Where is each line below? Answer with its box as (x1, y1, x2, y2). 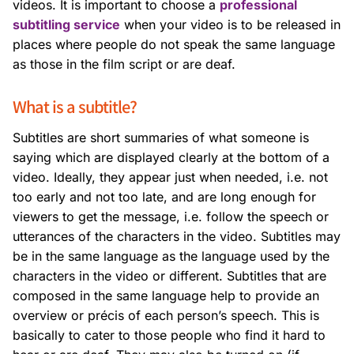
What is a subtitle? (13, 95, 137, 119)
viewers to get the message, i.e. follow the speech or (13, 209, 329, 225)
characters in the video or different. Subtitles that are (13, 268, 326, 284)
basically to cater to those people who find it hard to (13, 327, 326, 344)
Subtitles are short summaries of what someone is (13, 130, 309, 146)
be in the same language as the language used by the (13, 248, 330, 265)
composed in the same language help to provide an (13, 288, 319, 304)
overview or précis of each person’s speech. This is (13, 307, 319, 324)
